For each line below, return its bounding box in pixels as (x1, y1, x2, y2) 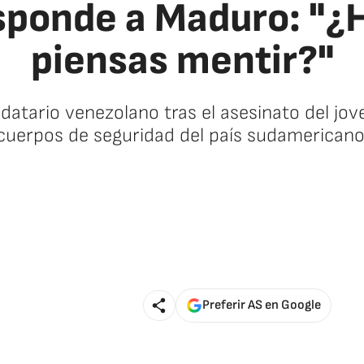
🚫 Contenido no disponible (106, 177, 258, 195)
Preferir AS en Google (202, 297, 321, 313)
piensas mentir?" (30, 37, 334, 85)
